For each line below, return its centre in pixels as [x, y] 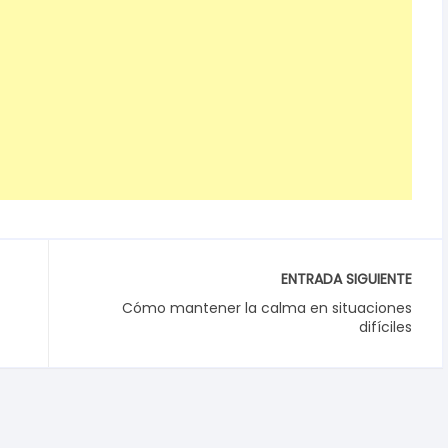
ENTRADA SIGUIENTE [346, 279]
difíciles [385, 327]
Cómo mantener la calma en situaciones [267, 308]
